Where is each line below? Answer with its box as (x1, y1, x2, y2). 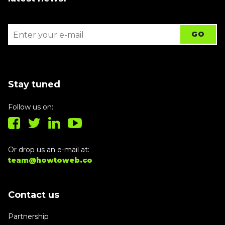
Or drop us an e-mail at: (8, 145, 89, 154)
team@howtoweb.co (8, 156, 92, 165)
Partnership (8, 212, 49, 221)
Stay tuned (8, 79, 60, 90)
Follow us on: (8, 102, 53, 111)
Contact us (8, 189, 59, 200)
